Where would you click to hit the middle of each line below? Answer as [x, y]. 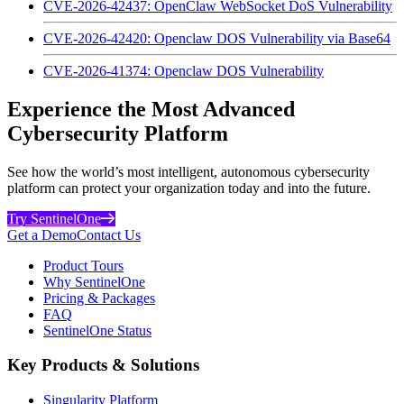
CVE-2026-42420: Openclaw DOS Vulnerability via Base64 [217, 38]
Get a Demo [42, 234]
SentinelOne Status [97, 330]
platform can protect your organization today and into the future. [189, 188]
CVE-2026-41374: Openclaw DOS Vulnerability [184, 70]
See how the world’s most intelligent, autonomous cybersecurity [188, 171]
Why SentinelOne [94, 281]
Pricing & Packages [99, 298]
